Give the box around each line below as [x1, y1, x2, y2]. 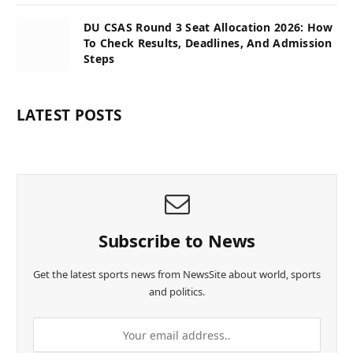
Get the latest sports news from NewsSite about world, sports [33, 267, 321, 282]
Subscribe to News [98, 229, 256, 253]
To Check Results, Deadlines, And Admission [84, 35, 333, 51]
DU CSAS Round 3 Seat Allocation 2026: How [84, 20, 333, 35]
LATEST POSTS [17, 105, 122, 126]
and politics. [149, 284, 205, 299]
